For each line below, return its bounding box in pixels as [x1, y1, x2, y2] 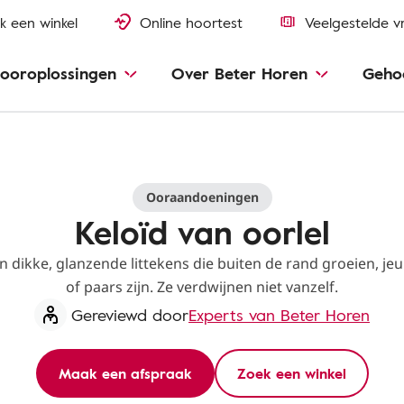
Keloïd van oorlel [74, 207, 330, 256]
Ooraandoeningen [145, 188, 259, 206]
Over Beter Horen [171, 61, 308, 85]
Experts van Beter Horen [188, 303, 370, 326]
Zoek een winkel [236, 363, 346, 384]
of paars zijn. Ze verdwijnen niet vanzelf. [66, 277, 338, 297]
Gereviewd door [71, 303, 188, 326]
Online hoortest [140, 12, 243, 33]
